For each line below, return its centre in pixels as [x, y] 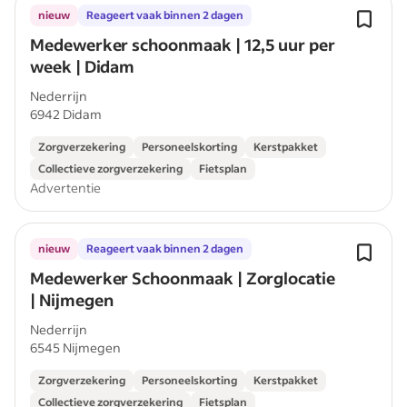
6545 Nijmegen [75, 347]
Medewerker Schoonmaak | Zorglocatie [183, 278]
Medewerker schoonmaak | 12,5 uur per [183, 45]
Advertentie [65, 188]
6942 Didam [66, 114]
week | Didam [83, 66]
